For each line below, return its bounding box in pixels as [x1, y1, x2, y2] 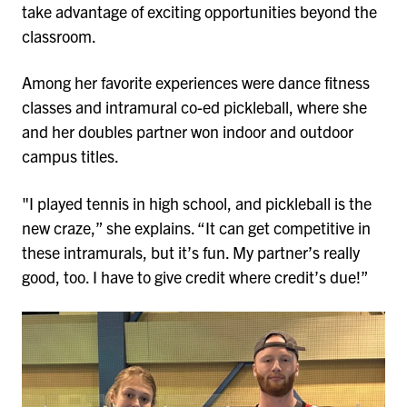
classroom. [22, 25, 99, 46]
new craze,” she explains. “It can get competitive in [22, 217, 371, 239]
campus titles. [22, 145, 119, 167]
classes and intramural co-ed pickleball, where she [22, 96, 367, 118]
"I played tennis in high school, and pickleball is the [22, 193, 372, 214]
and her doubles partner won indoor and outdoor [22, 121, 353, 143]
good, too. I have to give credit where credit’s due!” [22, 266, 369, 288]
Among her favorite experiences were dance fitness [22, 72, 370, 94]
